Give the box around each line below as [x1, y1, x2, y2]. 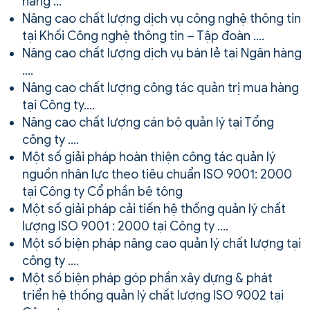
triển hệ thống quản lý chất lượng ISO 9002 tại [22, 287, 284, 303]
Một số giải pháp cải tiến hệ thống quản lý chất [22, 201, 286, 217]
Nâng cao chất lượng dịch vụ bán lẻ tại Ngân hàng [22, 45, 302, 61]
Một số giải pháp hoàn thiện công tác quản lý [22, 149, 275, 165]
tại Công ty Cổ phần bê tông [22, 183, 183, 199]
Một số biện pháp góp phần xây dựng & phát [22, 270, 273, 286]
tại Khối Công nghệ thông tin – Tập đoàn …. [22, 28, 264, 44]
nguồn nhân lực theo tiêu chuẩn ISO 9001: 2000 [22, 166, 292, 182]
